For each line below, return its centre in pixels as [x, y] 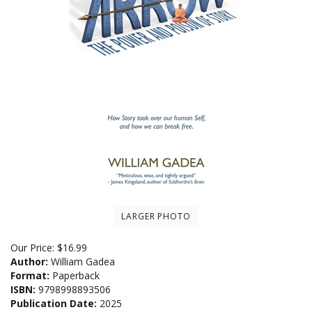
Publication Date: [54, 303]
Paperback [75, 275]
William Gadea [81, 261]
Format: [30, 275]
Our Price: [32, 247]
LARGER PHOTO [156, 216]
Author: [29, 261]
